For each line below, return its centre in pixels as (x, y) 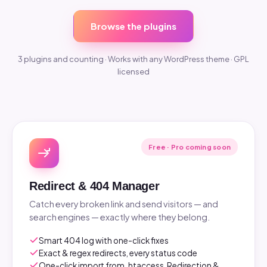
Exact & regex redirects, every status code (118, 253)
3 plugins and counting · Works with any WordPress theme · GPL (133, 59)
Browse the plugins (133, 26)
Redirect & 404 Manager (94, 186)
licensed (133, 71)
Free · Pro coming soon (190, 147)
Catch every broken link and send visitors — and (124, 204)
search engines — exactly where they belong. (119, 217)
